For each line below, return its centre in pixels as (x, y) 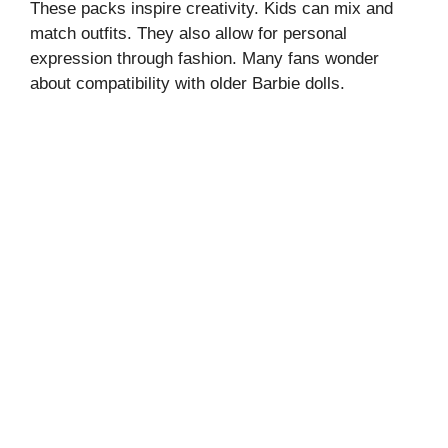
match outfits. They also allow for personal (188, 33)
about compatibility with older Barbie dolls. (187, 83)
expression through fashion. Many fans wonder (204, 58)
